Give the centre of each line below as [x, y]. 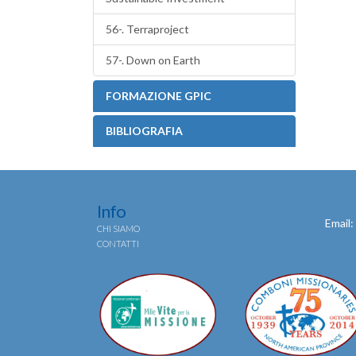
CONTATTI [118, 244]
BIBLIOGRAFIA [144, 131]
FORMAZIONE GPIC [159, 96]
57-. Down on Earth [153, 60]
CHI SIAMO [118, 228]
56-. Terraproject [147, 29]
